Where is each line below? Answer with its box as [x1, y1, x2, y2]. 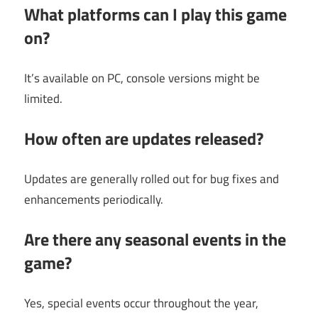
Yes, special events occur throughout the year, [24, 293, 258, 312]
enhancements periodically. [24, 190, 163, 209]
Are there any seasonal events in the [24, 226, 286, 253]
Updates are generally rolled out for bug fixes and [24, 169, 279, 188]
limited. [24, 89, 62, 108]
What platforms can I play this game [24, 1, 287, 28]
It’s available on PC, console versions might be [24, 68, 260, 87]
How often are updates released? [24, 126, 263, 152]
